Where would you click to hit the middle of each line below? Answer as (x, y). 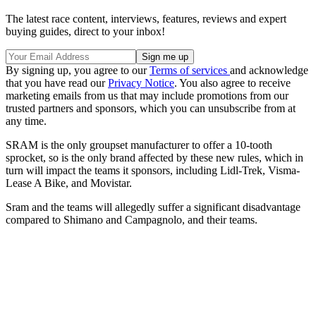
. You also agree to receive (232, 83)
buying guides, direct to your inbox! (85, 31)
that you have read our (57, 83)
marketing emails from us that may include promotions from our (147, 95)
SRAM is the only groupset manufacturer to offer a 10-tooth (139, 145)
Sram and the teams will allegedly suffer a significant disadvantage (153, 207)
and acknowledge (269, 70)
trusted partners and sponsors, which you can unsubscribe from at (151, 108)
